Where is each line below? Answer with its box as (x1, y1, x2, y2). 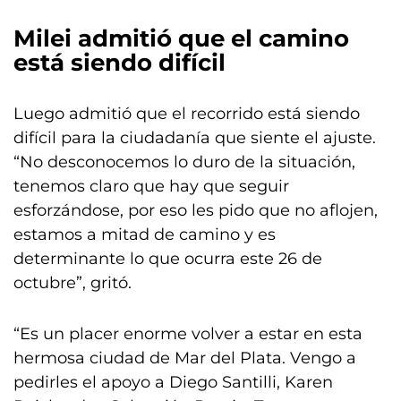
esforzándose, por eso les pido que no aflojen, (13, 200, 378, 220)
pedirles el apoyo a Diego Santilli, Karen (13, 372, 333, 392)
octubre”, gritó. (13, 273, 132, 293)
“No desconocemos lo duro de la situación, (13, 152, 355, 172)
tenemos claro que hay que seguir (13, 176, 289, 196)
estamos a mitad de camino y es (13, 225, 276, 244)
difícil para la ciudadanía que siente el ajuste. (13, 128, 376, 148)
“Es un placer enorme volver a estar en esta (13, 324, 363, 344)
